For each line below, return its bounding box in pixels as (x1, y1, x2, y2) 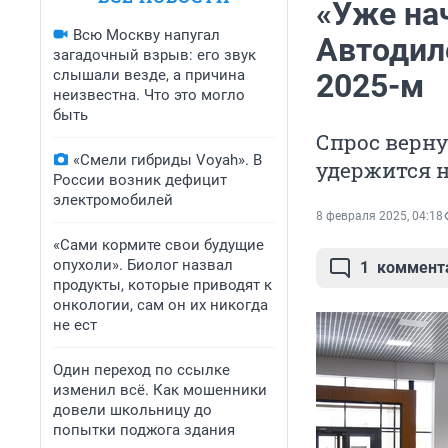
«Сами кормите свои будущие (53, 236, 264, 254)
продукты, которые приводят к (53, 276, 272, 294)
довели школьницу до (53, 401, 212, 419)
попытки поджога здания (53, 421, 235, 439)
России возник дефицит (53, 171, 227, 189)
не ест (53, 316, 97, 334)
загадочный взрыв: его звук (53, 46, 256, 64)
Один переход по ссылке (53, 361, 230, 379)
